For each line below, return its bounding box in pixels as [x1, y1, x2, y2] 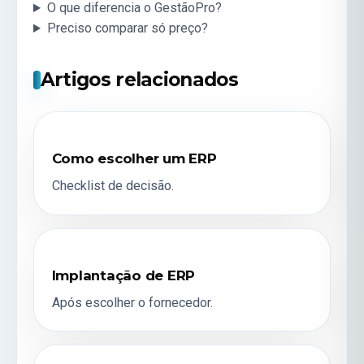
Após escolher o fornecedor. [51, 294, 213, 310]
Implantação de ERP [51, 266, 196, 284]
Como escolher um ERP [51, 150, 217, 167]
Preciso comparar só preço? [46, 20, 208, 37]
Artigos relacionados [40, 67, 238, 91]
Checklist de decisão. [51, 178, 174, 194]
